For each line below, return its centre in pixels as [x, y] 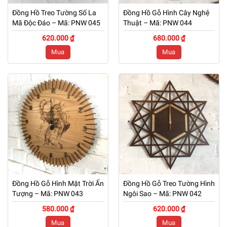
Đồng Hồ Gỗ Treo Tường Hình [169, 183]
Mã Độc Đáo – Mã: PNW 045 [56, 23]
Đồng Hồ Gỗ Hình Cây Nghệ [166, 12]
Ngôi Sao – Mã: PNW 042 [162, 193]
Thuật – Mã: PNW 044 [157, 23]
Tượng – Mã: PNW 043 [47, 193]
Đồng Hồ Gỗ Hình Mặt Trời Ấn [58, 183]
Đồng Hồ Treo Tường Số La [54, 12]
